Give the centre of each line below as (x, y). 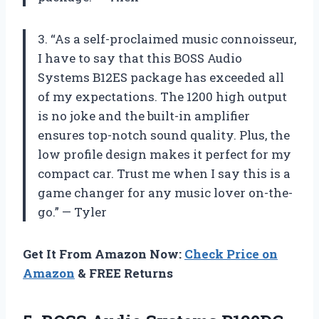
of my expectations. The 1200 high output (162, 97)
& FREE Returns (124, 273)
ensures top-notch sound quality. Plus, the (164, 135)
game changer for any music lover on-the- (165, 193)
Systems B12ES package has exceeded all (161, 78)
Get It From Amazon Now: (104, 254)
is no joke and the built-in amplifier (144, 116)
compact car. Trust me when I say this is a (164, 174)
